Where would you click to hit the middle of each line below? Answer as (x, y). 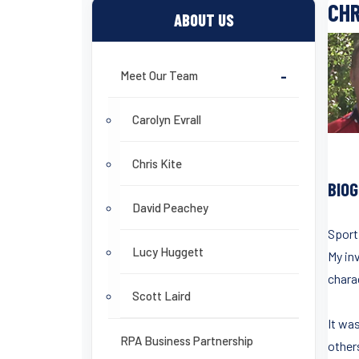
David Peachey (170, 208)
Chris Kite (157, 163)
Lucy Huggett (168, 252)
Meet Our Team (159, 75)
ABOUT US (204, 20)
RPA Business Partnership (187, 341)
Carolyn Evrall (167, 119)
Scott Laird (161, 296)
